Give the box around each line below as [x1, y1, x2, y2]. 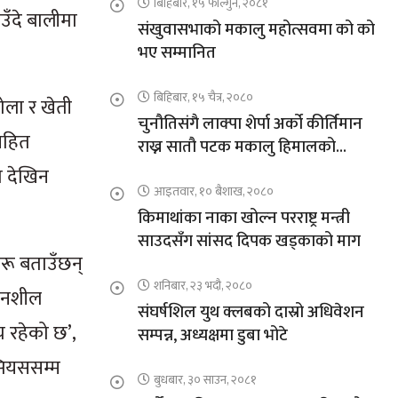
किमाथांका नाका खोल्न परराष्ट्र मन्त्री [137, 204, 350, 233]
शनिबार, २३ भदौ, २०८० [153, 275, 252, 297]
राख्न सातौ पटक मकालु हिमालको [137, 133, 336, 162]
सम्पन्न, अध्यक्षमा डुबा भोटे [137, 322, 288, 350]
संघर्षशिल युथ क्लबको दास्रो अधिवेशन [137, 298, 364, 327]
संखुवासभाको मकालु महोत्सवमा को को [137, 16, 375, 44]
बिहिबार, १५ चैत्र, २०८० [153, 87, 253, 108]
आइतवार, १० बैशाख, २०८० [153, 181, 274, 203]
